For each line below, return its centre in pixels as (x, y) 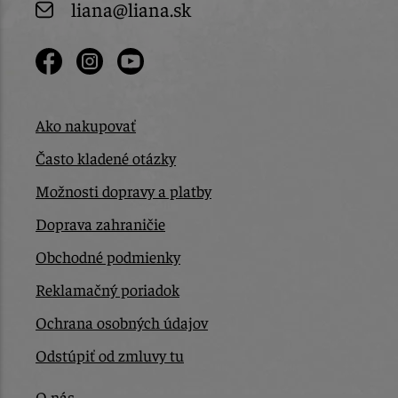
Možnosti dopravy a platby (123, 191)
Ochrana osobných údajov (122, 322)
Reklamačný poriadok (107, 290)
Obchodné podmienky (108, 257)
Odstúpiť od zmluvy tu (110, 355)
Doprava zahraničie (100, 224)
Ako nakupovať (86, 125)
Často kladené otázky (106, 158)
